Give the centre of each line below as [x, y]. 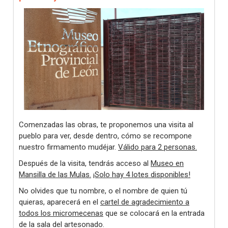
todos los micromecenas [61, 213]
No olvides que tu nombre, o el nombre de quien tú [103, 191]
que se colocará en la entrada [154, 213]
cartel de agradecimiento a [145, 202]
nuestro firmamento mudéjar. [68, 147]
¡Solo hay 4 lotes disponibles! [142, 175]
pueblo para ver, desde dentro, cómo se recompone [105, 136]
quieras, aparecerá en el [60, 202]
